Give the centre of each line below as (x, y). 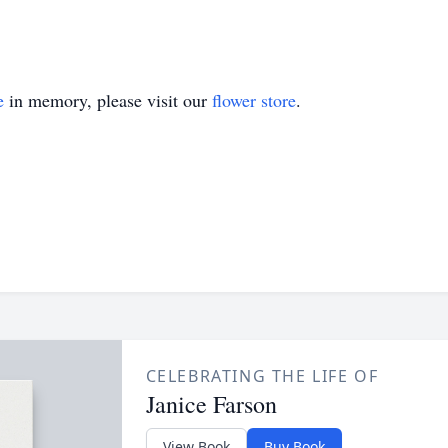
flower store (254, 100)
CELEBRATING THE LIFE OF (262, 376)
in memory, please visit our (108, 100)
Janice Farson (211, 404)
